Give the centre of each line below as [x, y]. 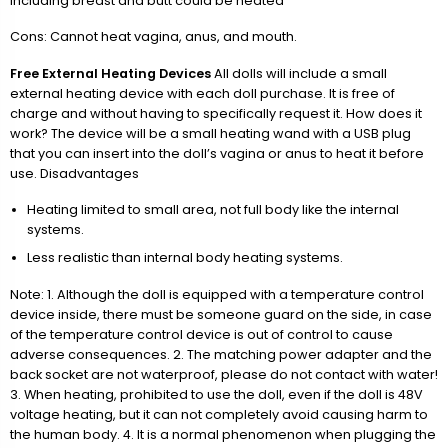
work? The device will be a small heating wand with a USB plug [210, 133]
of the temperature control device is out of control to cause [201, 334]
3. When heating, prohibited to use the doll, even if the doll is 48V [216, 394]
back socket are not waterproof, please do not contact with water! [224, 374]
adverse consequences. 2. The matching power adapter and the [221, 354]
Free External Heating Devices [110, 73]
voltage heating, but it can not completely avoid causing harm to [219, 414]
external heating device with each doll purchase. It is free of [202, 93]
